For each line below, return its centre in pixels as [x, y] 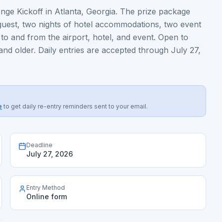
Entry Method [46, 188]
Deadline [39, 145]
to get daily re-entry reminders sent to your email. [76, 106]
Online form [47, 196]
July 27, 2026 [50, 154]
